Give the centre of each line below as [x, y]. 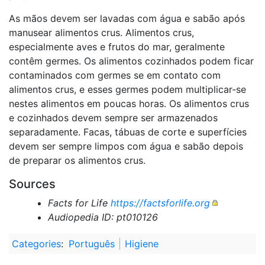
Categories [36, 243]
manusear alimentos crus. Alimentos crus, [101, 32]
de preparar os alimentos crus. [77, 160]
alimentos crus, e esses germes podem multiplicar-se [127, 89]
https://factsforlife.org [160, 203]
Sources [32, 184]
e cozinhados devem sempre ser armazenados [113, 117]
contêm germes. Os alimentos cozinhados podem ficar [131, 61]
